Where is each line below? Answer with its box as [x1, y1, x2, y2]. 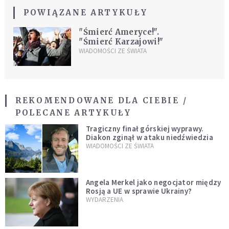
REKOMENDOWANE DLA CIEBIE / [15, 96, 188, 106]
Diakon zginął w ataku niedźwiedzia [85, 132, 213, 143]
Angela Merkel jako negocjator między [85, 177, 221, 188]
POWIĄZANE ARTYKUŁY [24, 8, 148, 18]
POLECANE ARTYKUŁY [15, 108, 131, 118]
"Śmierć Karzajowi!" [79, 37, 164, 47]
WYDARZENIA [85, 195, 123, 204]
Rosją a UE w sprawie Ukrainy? [85, 186, 192, 196]
